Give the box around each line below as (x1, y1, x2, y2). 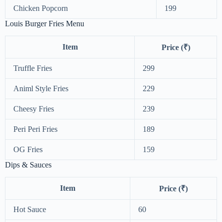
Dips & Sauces (5, 161, 52, 169)
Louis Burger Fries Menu (5, 19, 84, 28)
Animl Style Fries (13, 84, 68, 93)
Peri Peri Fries (13, 125, 57, 134)
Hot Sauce (13, 205, 46, 214)
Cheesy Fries (13, 105, 54, 113)
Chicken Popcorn (13, 4, 68, 13)
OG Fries (13, 145, 43, 154)
